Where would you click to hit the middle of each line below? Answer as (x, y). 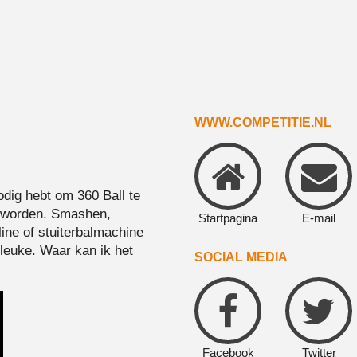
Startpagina (228, 218)
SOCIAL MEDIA (241, 257)
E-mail (319, 218)
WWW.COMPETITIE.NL (263, 122)
